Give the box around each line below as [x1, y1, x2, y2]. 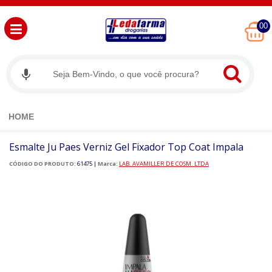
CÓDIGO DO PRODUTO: [9, 160, 76, 168]
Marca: [98, 160, 118, 168]
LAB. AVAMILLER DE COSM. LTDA [119, 160, 209, 168]
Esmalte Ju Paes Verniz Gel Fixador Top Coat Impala [9, 140, 243, 154]
